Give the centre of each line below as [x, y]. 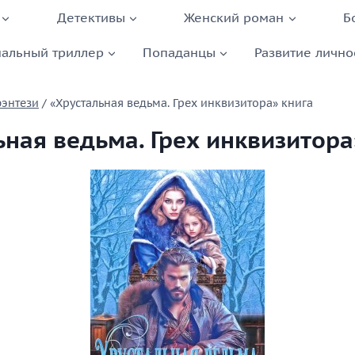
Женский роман [234, 17]
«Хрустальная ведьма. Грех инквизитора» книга [181, 103]
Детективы [91, 17]
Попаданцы [179, 52]
